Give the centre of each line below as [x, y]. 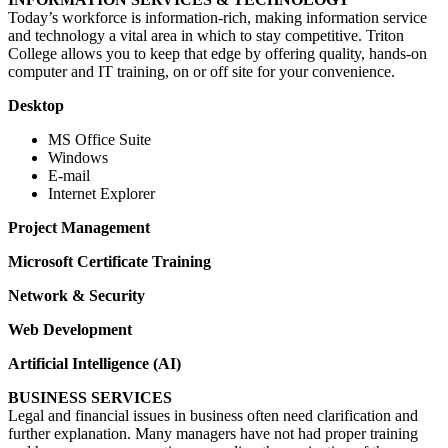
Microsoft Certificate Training [109, 261]
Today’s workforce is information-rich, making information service [217, 17]
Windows [78, 157]
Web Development [70, 329]
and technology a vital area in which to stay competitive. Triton [206, 35]
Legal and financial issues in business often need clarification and [213, 415]
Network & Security [76, 295]
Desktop [36, 105]
